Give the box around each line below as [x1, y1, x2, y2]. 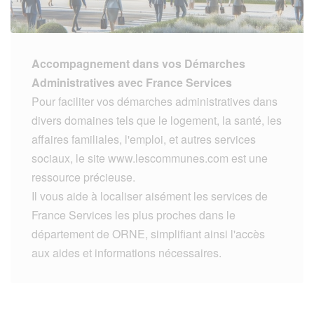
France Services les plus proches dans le [32, 206, 235, 223]
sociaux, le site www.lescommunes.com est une [32, 149, 268, 166]
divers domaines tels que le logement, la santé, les [32, 111, 282, 128]
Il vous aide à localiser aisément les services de [32, 187, 268, 204]
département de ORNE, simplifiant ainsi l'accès [32, 225, 265, 242]
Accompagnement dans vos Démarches [32, 55, 245, 71]
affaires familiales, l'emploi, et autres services [32, 130, 256, 147]
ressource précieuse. [32, 168, 135, 185]
